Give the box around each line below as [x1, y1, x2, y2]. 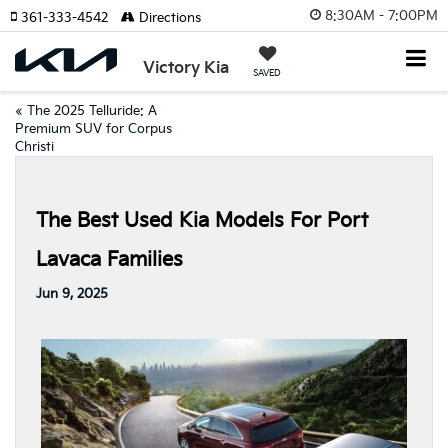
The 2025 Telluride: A [27, 103, 157, 119]
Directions [135, 10, 201, 26]
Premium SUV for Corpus [15, 121, 172, 137]
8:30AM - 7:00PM [325, 7, 438, 24]
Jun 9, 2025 [36, 286, 108, 302]
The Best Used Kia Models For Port [36, 209, 368, 233]
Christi [15, 139, 54, 155]
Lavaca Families [36, 248, 183, 272]
